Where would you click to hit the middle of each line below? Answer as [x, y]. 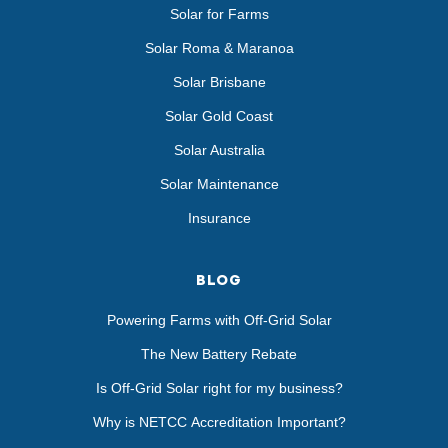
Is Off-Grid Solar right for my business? [219, 388]
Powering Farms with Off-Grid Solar [219, 320]
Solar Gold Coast [219, 116]
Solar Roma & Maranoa [219, 48]
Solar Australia [219, 150]
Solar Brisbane [219, 82]
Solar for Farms [219, 14]
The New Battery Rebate [219, 354]
